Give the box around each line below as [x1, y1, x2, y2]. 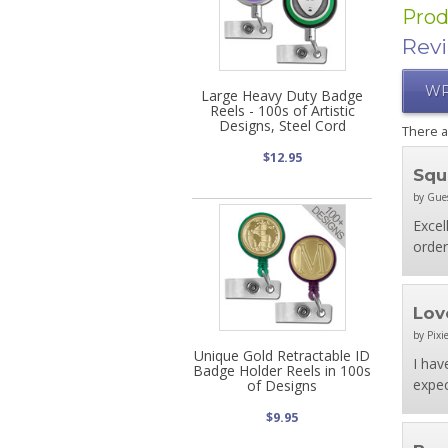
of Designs [247, 375, 317, 395]
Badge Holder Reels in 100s [193, 360, 371, 380]
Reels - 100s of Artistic [209, 100, 355, 120]
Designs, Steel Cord [218, 115, 346, 135]
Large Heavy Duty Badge [201, 85, 363, 105]
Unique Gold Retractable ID [194, 345, 370, 365]
